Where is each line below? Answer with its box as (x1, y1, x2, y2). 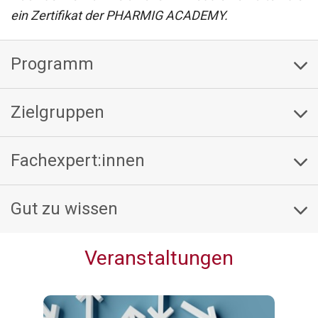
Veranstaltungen (84, 246, 234, 270)
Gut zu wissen (11, 199, 118, 219)
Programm (11, 54, 94, 74)
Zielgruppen (11, 102, 104, 122)
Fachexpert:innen (11, 150, 145, 170)
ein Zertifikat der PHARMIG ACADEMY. (11, 8, 228, 23)
